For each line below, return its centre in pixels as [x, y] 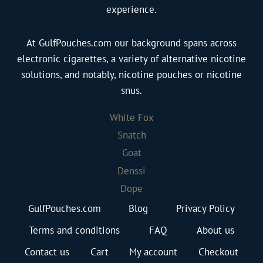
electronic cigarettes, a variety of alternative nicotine [131, 58]
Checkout [219, 252]
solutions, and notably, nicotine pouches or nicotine [131, 74]
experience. [131, 9]
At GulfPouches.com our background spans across [131, 43]
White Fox [131, 117]
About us [215, 230]
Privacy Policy [206, 208]
